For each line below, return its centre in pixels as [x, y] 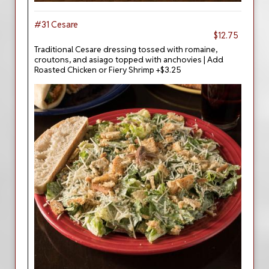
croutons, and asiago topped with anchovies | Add [129, 59]
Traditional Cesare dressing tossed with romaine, [126, 49]
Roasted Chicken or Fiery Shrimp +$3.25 [108, 70]
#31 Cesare [56, 25]
